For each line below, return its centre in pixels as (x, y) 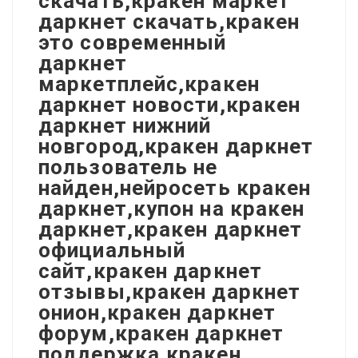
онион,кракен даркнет (157, 312)
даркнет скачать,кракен (169, 21)
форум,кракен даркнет (161, 333)
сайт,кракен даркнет (150, 270)
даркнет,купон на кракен (172, 208)
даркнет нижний (125, 125)
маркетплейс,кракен (149, 84)
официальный (112, 250)
